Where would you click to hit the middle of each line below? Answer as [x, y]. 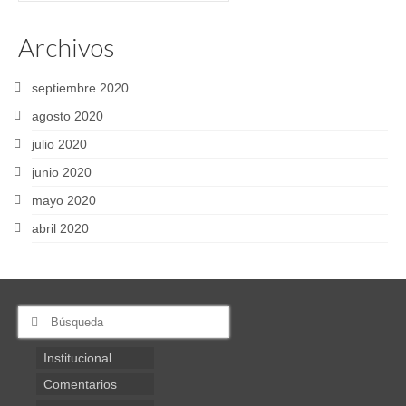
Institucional [77, 358]
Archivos [67, 47]
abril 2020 [60, 228]
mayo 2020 [64, 200]
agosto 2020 [68, 116]
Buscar [39, 314]
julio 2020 [59, 144]
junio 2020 [62, 172]
